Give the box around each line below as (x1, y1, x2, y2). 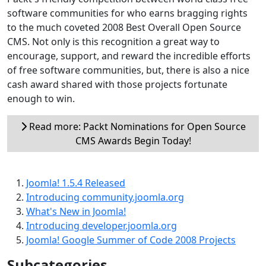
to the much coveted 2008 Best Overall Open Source (7, 20, 241, 34)
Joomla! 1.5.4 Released (26, 176, 125, 189)
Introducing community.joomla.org (26, 190, 184, 204)
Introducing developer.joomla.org (26, 218, 177, 232)
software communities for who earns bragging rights (7, 6, 248, 20)
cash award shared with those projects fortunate (7, 77, 227, 91)
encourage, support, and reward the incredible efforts (7, 49, 251, 62)
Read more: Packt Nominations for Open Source (26, 119, 246, 133)
